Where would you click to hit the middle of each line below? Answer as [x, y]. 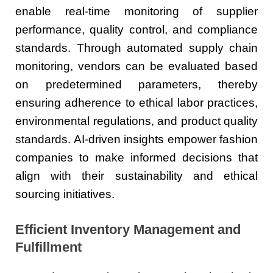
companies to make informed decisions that [136, 157]
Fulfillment [48, 247]
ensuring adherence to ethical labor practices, [136, 102]
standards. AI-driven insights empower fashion [136, 139]
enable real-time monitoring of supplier [136, 11]
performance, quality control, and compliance [136, 29]
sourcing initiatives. [65, 194]
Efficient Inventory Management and [128, 230]
